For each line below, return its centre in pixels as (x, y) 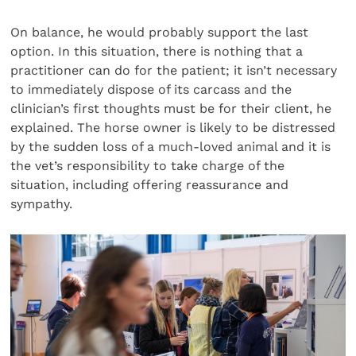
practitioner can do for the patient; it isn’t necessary (174, 70)
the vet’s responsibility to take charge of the (148, 165)
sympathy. (42, 203)
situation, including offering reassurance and (150, 184)
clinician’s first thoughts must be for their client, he (171, 108)
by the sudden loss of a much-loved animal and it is (171, 146)
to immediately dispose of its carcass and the (151, 89)
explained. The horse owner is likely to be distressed (173, 127)
